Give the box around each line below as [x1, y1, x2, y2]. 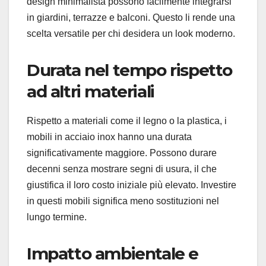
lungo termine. [27, 212, 87, 223]
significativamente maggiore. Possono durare [27, 148, 217, 159]
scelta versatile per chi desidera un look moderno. [27, 28, 235, 39]
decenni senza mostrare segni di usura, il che [27, 164, 217, 175]
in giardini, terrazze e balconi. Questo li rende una [27, 12, 235, 23]
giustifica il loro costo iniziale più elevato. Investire [27, 180, 236, 191]
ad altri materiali [27, 81, 154, 102]
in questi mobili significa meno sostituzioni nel [27, 196, 219, 207]
